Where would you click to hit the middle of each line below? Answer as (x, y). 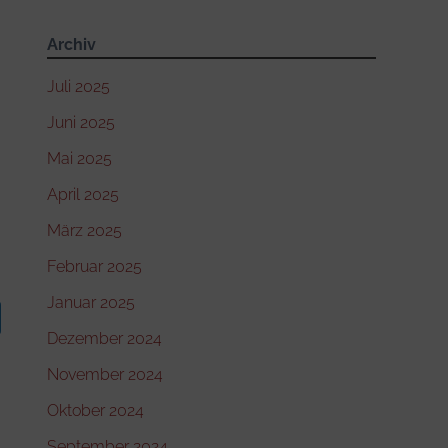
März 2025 (85, 230)
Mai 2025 (80, 158)
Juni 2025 (81, 122)
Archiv (72, 44)
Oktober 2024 (96, 410)
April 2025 (83, 194)
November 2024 (105, 374)
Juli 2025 (79, 86)
